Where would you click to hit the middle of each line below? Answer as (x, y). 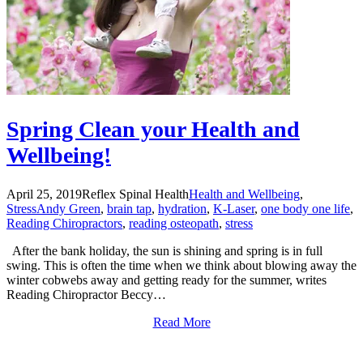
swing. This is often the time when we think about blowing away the (181, 266)
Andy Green (68, 209)
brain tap (129, 209)
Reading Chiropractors (64, 224)
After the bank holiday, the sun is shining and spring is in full (164, 251)
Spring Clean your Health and (153, 130)
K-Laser (234, 209)
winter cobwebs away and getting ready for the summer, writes (167, 280)
